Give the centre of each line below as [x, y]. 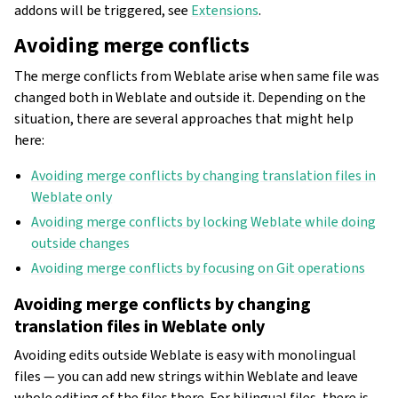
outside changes [81, 243]
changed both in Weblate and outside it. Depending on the [190, 98]
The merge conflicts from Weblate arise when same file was [197, 76]
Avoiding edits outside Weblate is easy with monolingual [185, 355]
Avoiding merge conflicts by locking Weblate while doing [204, 222]
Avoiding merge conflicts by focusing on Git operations [199, 268]
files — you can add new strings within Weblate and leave [186, 377]
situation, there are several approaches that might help [184, 119]
